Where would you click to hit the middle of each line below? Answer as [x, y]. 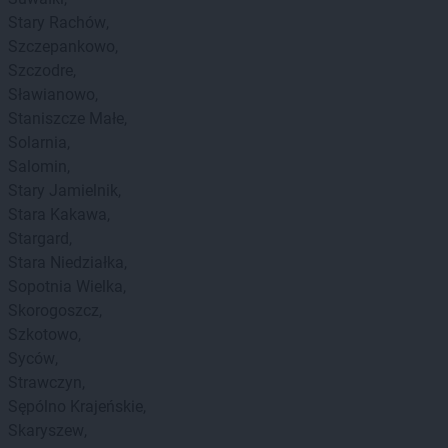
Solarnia [37, 142]
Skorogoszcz [53, 310]
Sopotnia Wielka [65, 286]
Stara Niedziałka [66, 262]
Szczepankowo [61, 46]
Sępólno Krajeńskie [75, 406]
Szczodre [40, 70]
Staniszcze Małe [66, 118]
